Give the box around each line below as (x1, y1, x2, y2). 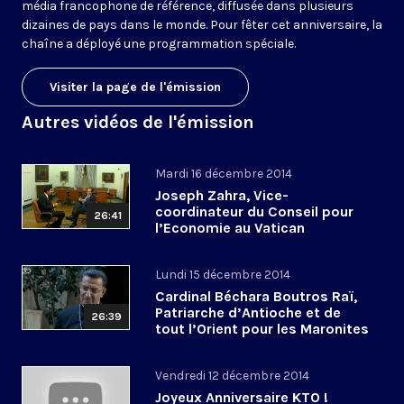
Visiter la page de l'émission (50, 79, 221, 96)
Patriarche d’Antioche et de (155, 304, 341, 322)
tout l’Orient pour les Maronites (155, 320, 369, 338)
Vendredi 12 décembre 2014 (155, 368, 309, 384)
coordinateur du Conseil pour (155, 203, 353, 221)
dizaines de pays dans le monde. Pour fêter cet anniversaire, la (22, 17, 382, 33)
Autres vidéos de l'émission (22, 112, 254, 133)
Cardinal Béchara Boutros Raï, (155, 288, 357, 306)
